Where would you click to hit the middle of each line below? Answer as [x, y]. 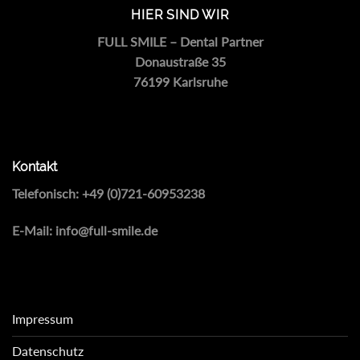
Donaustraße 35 [180, 62]
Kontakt [35, 166]
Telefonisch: [47, 193]
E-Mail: [34, 230]
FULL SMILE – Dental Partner [180, 42]
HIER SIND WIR [180, 15]
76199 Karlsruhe [180, 82]
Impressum [43, 319]
